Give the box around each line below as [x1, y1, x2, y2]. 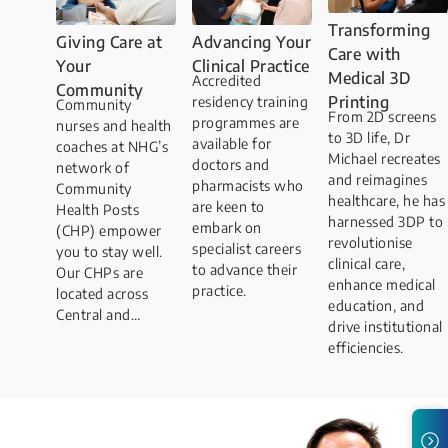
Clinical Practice [192, 56, 310, 77]
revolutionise [328, 233, 413, 251]
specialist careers [192, 240, 301, 258]
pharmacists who [192, 177, 304, 195]
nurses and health [56, 117, 172, 135]
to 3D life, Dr [328, 128, 410, 146]
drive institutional [328, 317, 443, 335]
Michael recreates [328, 149, 441, 167]
